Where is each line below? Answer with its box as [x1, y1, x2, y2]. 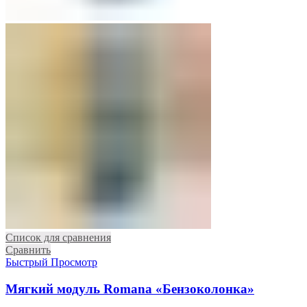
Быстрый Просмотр [5, 256, 97, 269]
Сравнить [5, 244, 51, 256]
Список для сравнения [5, 232, 111, 244]
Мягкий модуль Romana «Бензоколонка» [5, 281, 254, 296]
